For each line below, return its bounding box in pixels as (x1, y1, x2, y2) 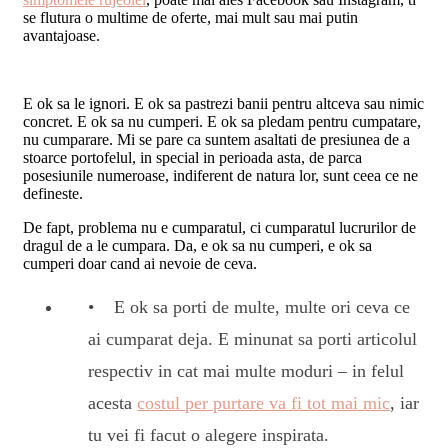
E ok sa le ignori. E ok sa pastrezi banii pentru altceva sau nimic (23, 94, 424, 112)
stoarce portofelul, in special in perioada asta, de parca (23, 148, 362, 166)
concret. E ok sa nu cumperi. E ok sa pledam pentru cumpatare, (23, 112, 421, 130)
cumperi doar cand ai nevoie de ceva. (23, 254, 257, 272)
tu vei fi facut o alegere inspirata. (88, 424, 329, 445)
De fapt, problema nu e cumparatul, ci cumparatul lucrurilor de (23, 218, 416, 236)
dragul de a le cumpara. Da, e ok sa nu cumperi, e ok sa (23, 236, 372, 254)
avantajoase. (23, 26, 100, 44)
